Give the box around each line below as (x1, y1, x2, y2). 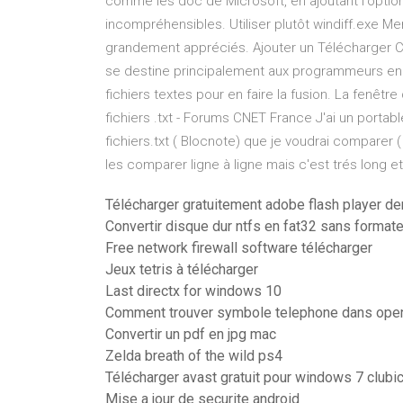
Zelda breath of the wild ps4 (105, 347, 282, 364)
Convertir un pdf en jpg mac (105, 326, 276, 343)
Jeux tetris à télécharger (105, 261, 258, 278)
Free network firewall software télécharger (105, 239, 372, 256)
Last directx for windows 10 (105, 282, 282, 300)
